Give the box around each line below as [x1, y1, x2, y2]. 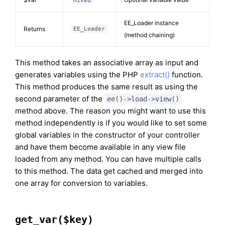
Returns [24, 25, 45, 33]
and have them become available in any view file [15, 142, 186, 152]
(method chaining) [124, 31, 175, 39]
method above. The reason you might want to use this [15, 106, 206, 116]
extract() [140, 70, 170, 79]
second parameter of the [15, 94, 104, 103]
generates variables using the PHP [15, 70, 140, 79]
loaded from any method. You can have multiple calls [15, 154, 201, 164]
